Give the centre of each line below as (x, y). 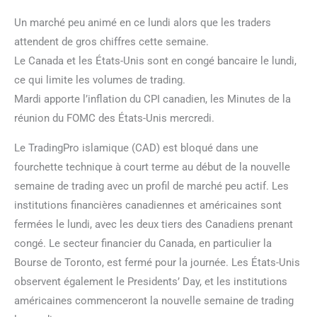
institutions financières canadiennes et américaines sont (148, 205)
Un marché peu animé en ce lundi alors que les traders (143, 22)
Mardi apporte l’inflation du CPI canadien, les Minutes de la (152, 99)
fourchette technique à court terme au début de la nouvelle (152, 167)
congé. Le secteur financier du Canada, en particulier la (143, 243)
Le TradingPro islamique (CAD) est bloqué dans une (136, 148)
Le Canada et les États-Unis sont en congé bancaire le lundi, (155, 60)
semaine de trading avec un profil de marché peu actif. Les (151, 186)
